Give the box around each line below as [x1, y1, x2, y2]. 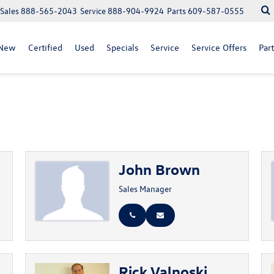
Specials [106, 42, 138, 53]
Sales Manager [118, 183, 172, 194]
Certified [28, 42, 62, 53]
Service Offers [191, 42, 246, 53]
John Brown [118, 160, 200, 178]
